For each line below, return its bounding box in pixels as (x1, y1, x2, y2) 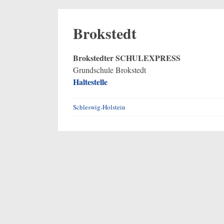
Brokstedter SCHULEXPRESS (72, 52, 180, 64)
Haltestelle (72, 76, 107, 88)
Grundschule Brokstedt (72, 64, 146, 75)
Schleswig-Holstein (72, 102, 125, 112)
